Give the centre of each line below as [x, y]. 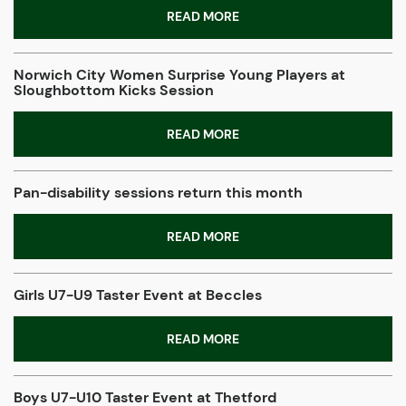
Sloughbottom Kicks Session [114, 91]
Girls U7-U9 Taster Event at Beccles [138, 295]
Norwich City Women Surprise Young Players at [179, 75]
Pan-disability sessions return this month [158, 193]
